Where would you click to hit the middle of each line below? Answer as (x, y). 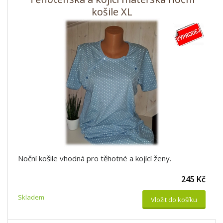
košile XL (112, 12)
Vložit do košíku (174, 200)
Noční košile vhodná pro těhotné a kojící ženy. (95, 158)
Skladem (31, 197)
